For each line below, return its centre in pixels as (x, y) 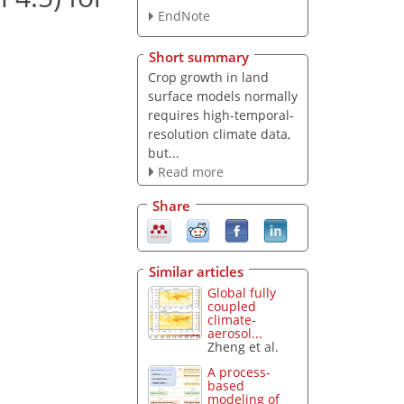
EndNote (184, 16)
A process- (239, 372)
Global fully (242, 292)
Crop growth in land (208, 77)
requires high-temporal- (220, 115)
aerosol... (235, 333)
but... (163, 152)
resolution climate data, (219, 133)
